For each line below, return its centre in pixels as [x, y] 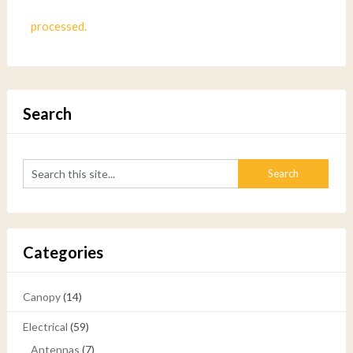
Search [47, 113]
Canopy [41, 297]
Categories [63, 253]
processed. [58, 26]
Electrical [45, 327]
